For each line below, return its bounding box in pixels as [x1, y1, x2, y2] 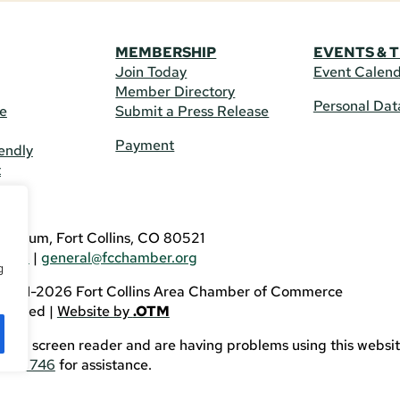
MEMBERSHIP [115, 43, 217, 62]
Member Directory [115, 82, 236, 102]
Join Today [115, 62, 187, 82]
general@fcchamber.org [40, 248, 197, 268]
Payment [115, 136, 175, 155]
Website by [56, 302, 133, 321]
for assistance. [54, 355, 152, 375]
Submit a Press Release [115, 102, 270, 121]
